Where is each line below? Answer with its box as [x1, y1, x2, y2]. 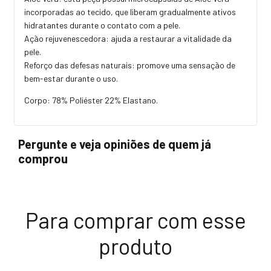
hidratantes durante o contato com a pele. [24, 19, 180, 30]
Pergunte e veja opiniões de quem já [18, 136, 211, 151]
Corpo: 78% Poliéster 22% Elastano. [24, 94, 158, 105]
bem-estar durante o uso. [24, 73, 118, 83]
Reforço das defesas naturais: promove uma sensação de [24, 59, 235, 70]
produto [99, 232, 172, 259]
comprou [18, 151, 68, 166]
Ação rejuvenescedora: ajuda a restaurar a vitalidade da [24, 33, 232, 44]
